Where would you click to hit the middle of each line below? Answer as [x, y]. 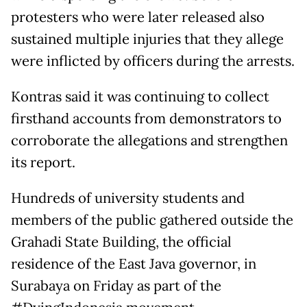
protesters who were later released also [138, 17]
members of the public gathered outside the [152, 220]
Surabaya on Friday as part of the [116, 286]
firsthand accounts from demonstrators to [146, 119]
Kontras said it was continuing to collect [140, 97]
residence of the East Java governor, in [134, 264]
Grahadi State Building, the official [121, 242]
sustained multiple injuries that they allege [147, 39]
